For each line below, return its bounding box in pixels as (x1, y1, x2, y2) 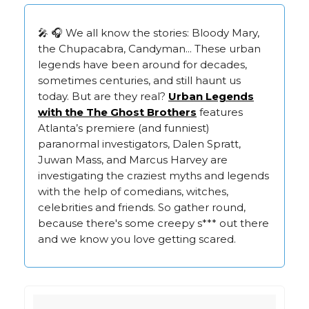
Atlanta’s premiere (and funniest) (38, 121, 210, 134)
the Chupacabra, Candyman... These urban (38, 41, 261, 55)
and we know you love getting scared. (38, 232, 236, 246)
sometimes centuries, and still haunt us (38, 73, 241, 87)
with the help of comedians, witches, (38, 184, 228, 198)
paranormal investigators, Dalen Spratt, (38, 137, 241, 150)
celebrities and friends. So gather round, (38, 200, 246, 214)
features (197, 105, 243, 119)
